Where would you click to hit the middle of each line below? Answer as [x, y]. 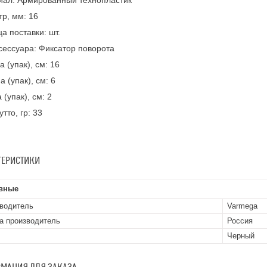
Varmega [242, 206]
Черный [241, 236]
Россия [240, 221]
